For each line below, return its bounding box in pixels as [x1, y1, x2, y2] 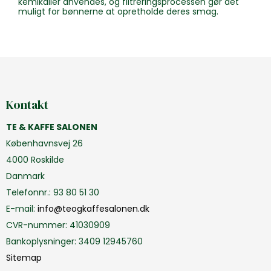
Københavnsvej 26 [6, 137, 83, 149]
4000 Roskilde [6, 153, 64, 166]
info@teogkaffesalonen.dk [38, 202, 149, 215]
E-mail [6, 202, 33, 215]
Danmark [6, 169, 45, 182]
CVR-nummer [6, 218, 65, 231]
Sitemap [6, 251, 42, 264]
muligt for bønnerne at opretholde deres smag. [18, 5, 218, 18]
